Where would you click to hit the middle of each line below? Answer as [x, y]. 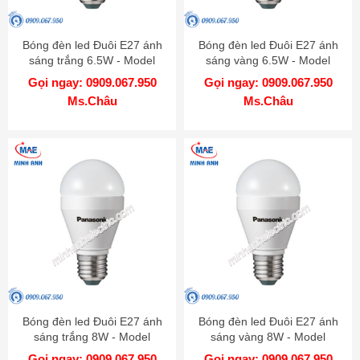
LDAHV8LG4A [268, 352]
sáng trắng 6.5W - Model [92, 60]
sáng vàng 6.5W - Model [268, 60]
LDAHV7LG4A [268, 75]
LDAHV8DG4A [92, 352]
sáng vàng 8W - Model [268, 336]
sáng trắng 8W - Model [92, 336]
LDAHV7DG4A [92, 75]
